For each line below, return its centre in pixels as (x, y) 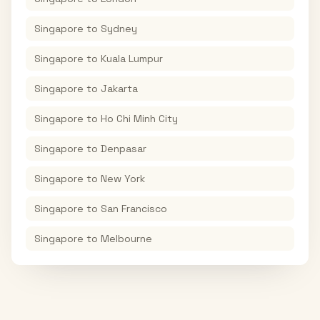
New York (123, 179)
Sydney (119, 29)
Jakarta (119, 89)
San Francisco (134, 209)
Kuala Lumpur (132, 59)
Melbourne (126, 239)
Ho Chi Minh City (139, 119)
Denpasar (124, 149)
